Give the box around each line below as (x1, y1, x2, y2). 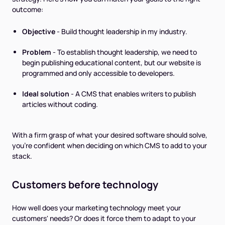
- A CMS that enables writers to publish (69, 89, 196, 99)
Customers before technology (12, 178, 158, 192)
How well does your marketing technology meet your (12, 203, 181, 213)
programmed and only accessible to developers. (22, 68, 175, 78)
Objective (22, 27, 55, 37)
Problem (22, 47, 51, 57)
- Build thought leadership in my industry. (55, 27, 187, 37)
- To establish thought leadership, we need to (51, 47, 197, 57)
